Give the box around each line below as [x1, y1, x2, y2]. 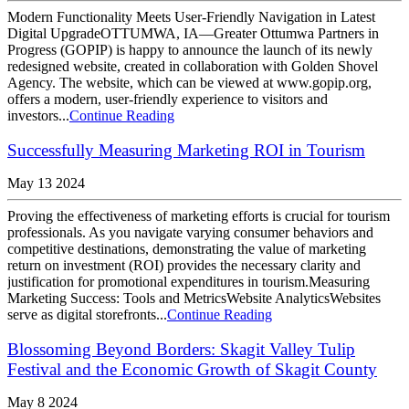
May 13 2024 [7, 175, 85, 192]
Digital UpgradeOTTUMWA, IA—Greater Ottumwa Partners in [7, 26, 379, 42]
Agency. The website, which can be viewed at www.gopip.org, [7, 75, 372, 91]
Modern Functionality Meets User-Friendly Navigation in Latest [7, 9, 375, 26]
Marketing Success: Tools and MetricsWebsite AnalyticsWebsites [7, 290, 381, 307]
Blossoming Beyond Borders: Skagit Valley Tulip [7, 340, 355, 360]
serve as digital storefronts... [7, 307, 167, 323]
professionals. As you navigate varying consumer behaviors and [7, 225, 373, 241]
